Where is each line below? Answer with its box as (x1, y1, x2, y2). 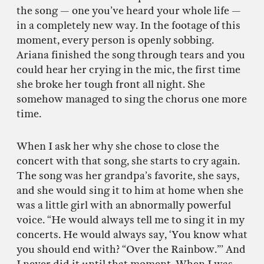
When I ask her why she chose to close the (16, 140, 219, 153)
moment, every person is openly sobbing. (16, 34, 214, 47)
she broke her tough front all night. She (16, 78, 205, 91)
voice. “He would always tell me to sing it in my (16, 213, 245, 226)
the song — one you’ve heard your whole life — (16, 4, 241, 17)
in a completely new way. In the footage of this (16, 19, 240, 32)
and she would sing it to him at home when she (16, 184, 243, 197)
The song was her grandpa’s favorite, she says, (16, 169, 239, 182)
